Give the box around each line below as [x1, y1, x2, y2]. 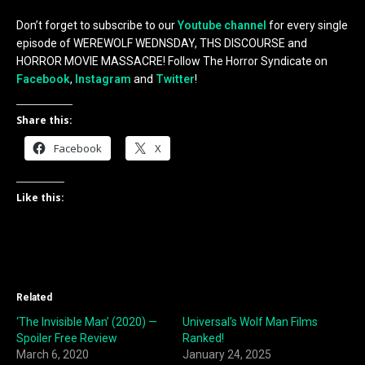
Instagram [75, 72, 131, 86]
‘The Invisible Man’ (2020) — [16, 314, 157, 328]
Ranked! [182, 331, 224, 345]
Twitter [156, 72, 195, 86]
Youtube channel [178, 18, 266, 32]
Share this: [16, 112, 73, 127]
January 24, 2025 [182, 347, 271, 361]
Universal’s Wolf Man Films [182, 314, 318, 328]
